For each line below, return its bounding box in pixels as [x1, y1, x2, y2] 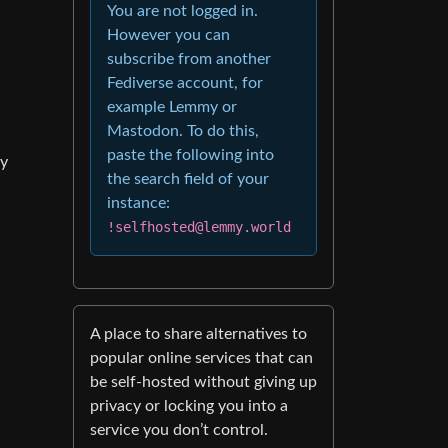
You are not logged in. [107, 3, 258, 20]
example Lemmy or [107, 99, 237, 116]
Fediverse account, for [107, 75, 263, 92]
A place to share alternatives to [90, 326, 307, 343]
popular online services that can [90, 350, 313, 367]
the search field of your [107, 171, 269, 188]
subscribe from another [107, 51, 271, 68]
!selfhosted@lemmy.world [107, 219, 291, 236]
